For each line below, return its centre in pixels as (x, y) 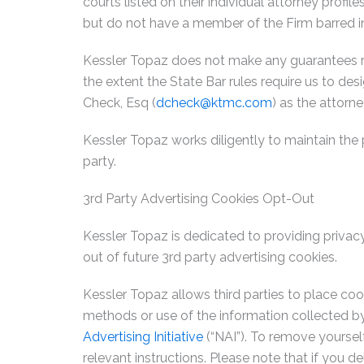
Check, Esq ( (119, 102)
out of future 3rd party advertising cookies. (210, 257)
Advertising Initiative (143, 336)
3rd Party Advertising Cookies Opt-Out (199, 198)
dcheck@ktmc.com (214, 102)
